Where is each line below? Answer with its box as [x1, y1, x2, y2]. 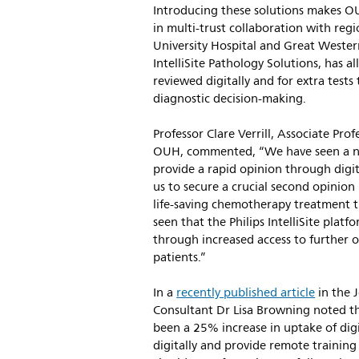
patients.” [153, 248, 210, 268]
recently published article [176, 283, 316, 303]
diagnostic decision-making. [153, 89, 307, 109]
